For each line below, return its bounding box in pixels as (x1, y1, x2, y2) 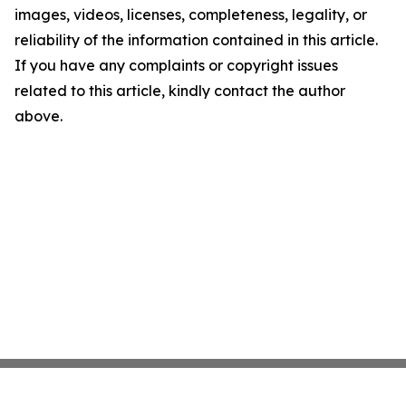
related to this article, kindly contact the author (14, 82, 345, 100)
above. (14, 107, 63, 125)
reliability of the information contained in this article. (14, 31, 378, 49)
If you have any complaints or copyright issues (14, 56, 338, 74)
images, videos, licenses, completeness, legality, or (14, 5, 367, 24)
